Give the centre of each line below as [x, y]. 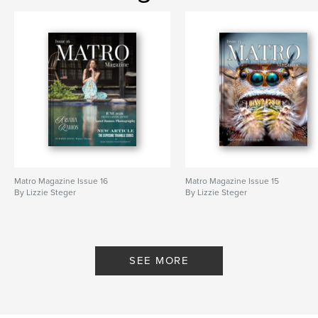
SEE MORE [159, 260]
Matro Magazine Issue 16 [61, 181]
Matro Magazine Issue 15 [232, 181]
